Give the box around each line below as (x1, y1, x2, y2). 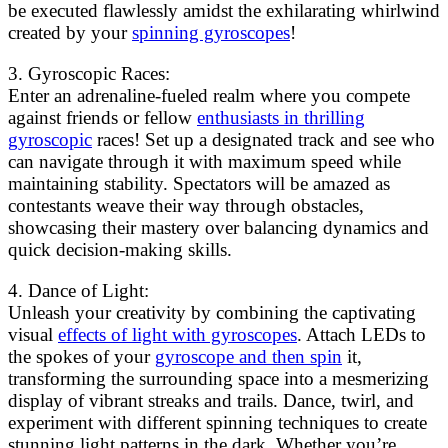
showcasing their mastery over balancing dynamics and (8, 217, 429, 239)
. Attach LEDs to (297, 324, 426, 346)
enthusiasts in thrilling (197, 107, 365, 129)
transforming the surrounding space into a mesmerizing (8, 368, 429, 390)
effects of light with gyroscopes (58, 324, 297, 346)
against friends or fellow (8, 107, 197, 129)
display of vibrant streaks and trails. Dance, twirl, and (8, 390, 414, 412)
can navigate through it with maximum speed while (8, 151, 401, 173)
